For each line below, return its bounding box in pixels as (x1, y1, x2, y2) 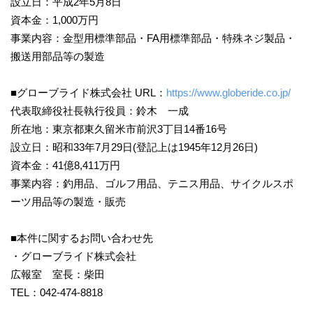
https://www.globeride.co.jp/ (166, 86, 291, 99)
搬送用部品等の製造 (10, 50, 105, 62)
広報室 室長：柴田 (10, 268, 105, 280)
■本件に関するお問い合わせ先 (10, 231, 153, 244)
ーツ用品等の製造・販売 (10, 195, 126, 208)
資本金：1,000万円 (10, 13, 99, 26)
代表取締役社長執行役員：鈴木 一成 (10, 104, 189, 117)
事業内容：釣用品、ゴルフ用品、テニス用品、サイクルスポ (10, 177, 293, 189)
